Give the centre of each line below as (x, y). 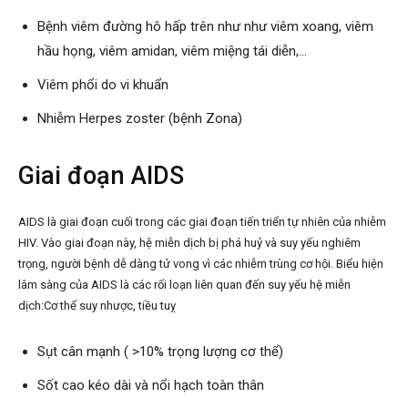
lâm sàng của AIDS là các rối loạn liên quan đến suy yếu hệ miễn (184, 284)
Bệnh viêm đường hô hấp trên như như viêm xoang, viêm (205, 26)
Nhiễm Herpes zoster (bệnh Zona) (140, 118)
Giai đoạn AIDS (101, 175)
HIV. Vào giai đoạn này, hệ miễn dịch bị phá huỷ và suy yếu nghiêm (189, 242)
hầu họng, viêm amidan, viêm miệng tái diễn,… (172, 51)
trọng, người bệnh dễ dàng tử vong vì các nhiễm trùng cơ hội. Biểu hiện (201, 263)
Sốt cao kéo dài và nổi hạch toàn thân (151, 385)
